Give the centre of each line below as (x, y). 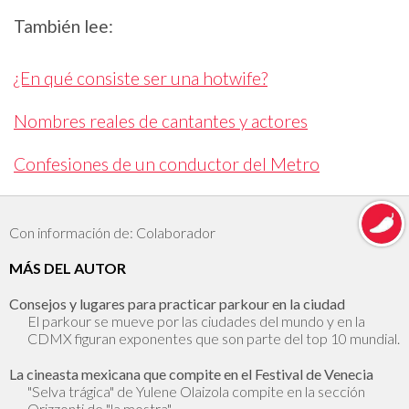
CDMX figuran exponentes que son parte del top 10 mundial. (214, 338)
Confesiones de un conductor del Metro (167, 164)
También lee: (63, 26)
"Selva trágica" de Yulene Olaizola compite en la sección (196, 391)
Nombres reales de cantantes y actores (161, 121)
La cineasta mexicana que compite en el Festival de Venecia (191, 373)
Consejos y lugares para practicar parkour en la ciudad (177, 303)
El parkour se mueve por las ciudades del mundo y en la (196, 320)
